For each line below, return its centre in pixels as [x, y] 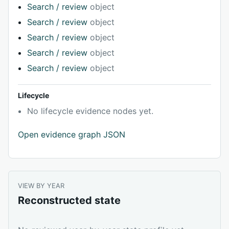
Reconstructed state [69, 201]
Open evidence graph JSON [72, 135]
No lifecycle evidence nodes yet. [90, 111]
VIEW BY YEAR [41, 186]
